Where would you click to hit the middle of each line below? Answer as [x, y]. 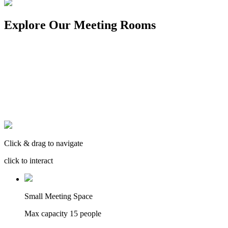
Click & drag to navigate [44, 144]
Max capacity [47, 214]
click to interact [28, 161]
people [90, 214]
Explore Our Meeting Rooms [80, 25]
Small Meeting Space [59, 196]
